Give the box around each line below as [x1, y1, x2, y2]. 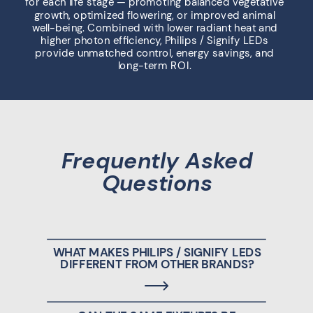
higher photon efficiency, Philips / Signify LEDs [41, 33, 269, 48]
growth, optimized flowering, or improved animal [34, 8, 275, 22]
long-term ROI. [117, 58, 191, 73]
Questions [101, 168, 212, 198]
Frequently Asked [61, 145, 253, 175]
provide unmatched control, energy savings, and [35, 45, 275, 60]
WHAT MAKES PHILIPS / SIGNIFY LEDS [52, 244, 261, 261]
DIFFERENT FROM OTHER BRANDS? [60, 256, 254, 272]
